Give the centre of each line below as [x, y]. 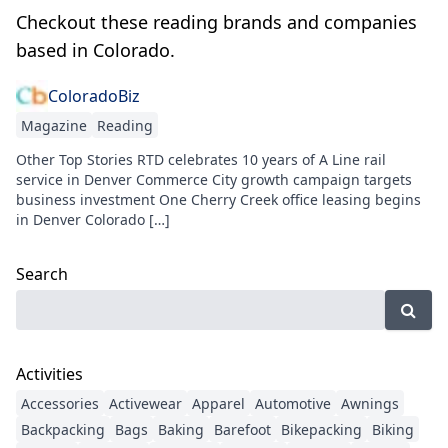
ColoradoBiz [94, 96]
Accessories [60, 404]
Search [42, 274]
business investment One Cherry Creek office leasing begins [218, 200]
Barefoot [242, 430]
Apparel [218, 404]
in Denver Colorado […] [93, 220]
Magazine [54, 126]
